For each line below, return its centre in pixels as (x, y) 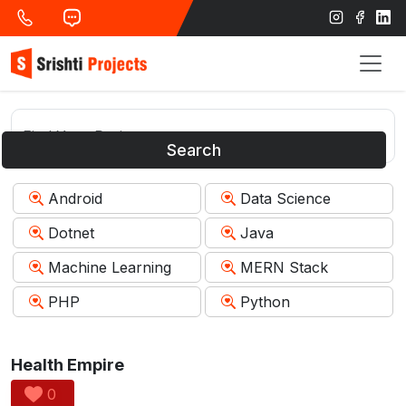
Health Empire (68, 364)
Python (265, 301)
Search (194, 150)
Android (75, 198)
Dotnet (71, 232)
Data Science (285, 198)
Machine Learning (110, 267)
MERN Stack (284, 267)
